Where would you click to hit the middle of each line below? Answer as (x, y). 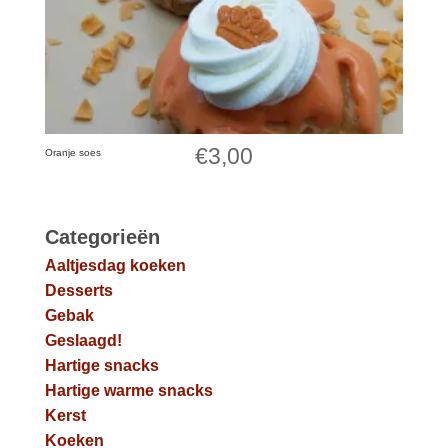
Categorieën (102, 237)
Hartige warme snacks (128, 391)
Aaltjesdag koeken (115, 266)
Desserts (78, 291)
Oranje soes (72, 153)
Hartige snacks (101, 366)
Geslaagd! (83, 341)
